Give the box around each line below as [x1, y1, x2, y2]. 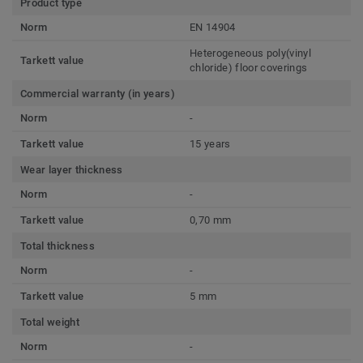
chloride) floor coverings [190, 62, 308, 74]
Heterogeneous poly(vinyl [190, 47, 311, 59]
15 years [190, 138, 231, 150]
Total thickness [20, 240, 95, 252]
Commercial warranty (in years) [20, 88, 175, 100]
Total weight [20, 316, 79, 328]
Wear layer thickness [20, 164, 123, 176]
